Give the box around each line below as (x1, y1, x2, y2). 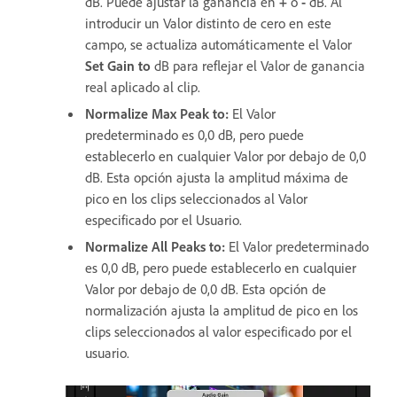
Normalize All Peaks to (85, 237, 222, 255)
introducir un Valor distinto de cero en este (85, 13, 331, 32)
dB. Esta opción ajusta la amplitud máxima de (85, 167, 348, 186)
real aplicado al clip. (85, 77, 200, 96)
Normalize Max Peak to (85, 104, 225, 122)
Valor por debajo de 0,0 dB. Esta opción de (85, 279, 326, 298)
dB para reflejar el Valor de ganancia (151, 56, 365, 74)
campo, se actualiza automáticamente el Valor (85, 35, 352, 53)
